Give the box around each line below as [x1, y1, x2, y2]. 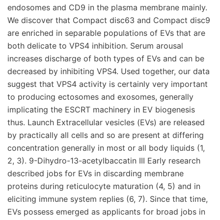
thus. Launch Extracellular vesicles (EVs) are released [7, 117, 205, 127]
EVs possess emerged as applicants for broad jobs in [7, 207, 205, 217]
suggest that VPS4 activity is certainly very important [7, 79, 208, 89]
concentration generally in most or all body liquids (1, [7, 143, 205, 153]
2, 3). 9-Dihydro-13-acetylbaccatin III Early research [7, 156, 200, 165]
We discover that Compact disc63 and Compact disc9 [7, 15, 210, 25]
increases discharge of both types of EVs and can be [7, 54, 204, 63]
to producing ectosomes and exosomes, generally [7, 92, 193, 102]
